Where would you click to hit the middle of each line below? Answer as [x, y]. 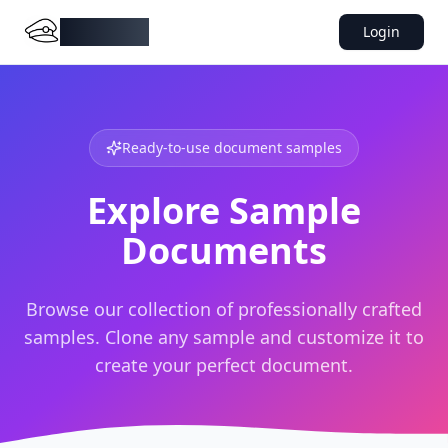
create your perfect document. [224, 365]
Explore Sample [224, 210]
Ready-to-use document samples [232, 147]
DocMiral [104, 31]
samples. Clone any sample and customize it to [224, 337]
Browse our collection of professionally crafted [224, 309]
